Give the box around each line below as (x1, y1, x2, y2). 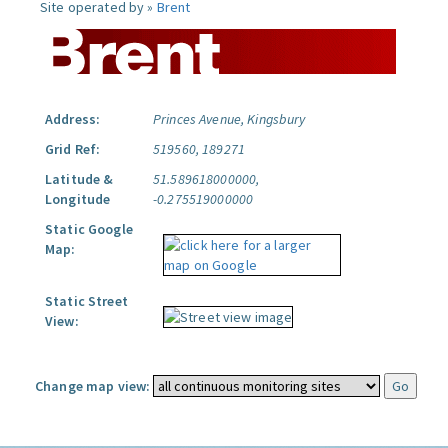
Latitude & (45, 170, 114, 188)
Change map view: (35, 377, 151, 395)
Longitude (45, 190, 111, 208)
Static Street (45, 292, 128, 310)
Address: (45, 110, 101, 128)
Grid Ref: (45, 140, 101, 158)
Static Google (45, 220, 133, 238)
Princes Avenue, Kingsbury (153, 110, 306, 128)
